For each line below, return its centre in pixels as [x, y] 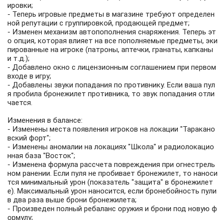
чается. [20, 103]
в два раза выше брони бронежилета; [72, 200]
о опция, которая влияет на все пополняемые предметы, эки [112, 41]
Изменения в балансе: [45, 120]
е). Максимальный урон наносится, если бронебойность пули [112, 191]
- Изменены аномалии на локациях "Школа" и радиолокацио [111, 147]
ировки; [20, 5]
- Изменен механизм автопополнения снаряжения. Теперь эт [112, 32]
